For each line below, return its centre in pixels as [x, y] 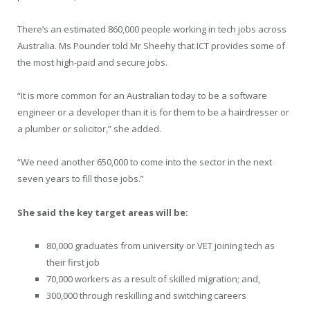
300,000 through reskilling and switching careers [146, 295]
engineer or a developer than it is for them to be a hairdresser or [153, 112]
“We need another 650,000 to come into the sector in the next [145, 162]
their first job [73, 262]
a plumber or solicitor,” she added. [89, 129]
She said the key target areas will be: [103, 212]
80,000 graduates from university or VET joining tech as [161, 245]
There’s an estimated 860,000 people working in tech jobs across [152, 29]
